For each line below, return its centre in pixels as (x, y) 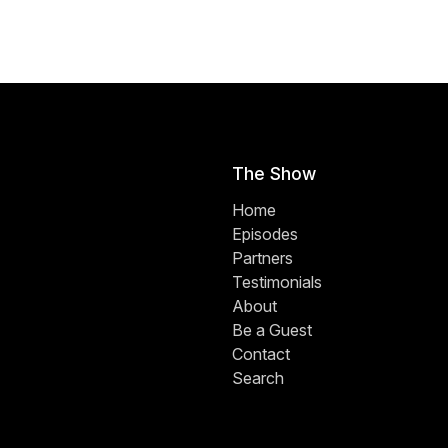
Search (257, 378)
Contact (260, 354)
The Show (273, 174)
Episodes (264, 234)
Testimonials (276, 282)
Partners (262, 258)
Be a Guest (271, 330)
